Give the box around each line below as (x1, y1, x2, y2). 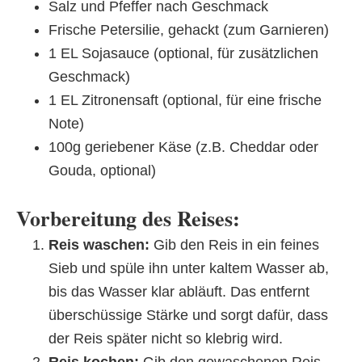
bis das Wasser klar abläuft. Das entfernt (48, 283, 309, 300)
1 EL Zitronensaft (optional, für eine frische (48, 91, 322, 108)
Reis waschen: (48, 236, 149, 253)
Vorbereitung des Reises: (16, 202, 240, 234)
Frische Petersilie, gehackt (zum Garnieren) (48, 21, 329, 38)
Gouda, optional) (48, 162, 156, 179)
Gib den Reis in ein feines (149, 236, 319, 253)
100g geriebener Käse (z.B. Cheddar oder (48, 138, 318, 155)
